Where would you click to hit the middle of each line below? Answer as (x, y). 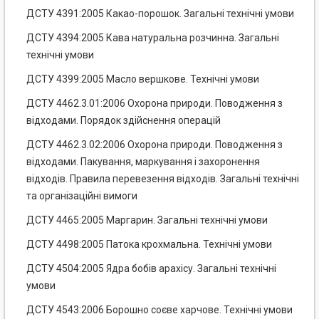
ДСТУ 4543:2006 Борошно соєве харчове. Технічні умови (159, 310)
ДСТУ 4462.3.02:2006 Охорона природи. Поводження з (155, 145)
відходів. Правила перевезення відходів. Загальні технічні (163, 179)
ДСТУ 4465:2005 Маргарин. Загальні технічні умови (147, 220)
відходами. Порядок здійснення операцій (124, 121)
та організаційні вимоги (82, 196)
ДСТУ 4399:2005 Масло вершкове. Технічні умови (143, 79)
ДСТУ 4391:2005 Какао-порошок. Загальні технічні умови (160, 14)
